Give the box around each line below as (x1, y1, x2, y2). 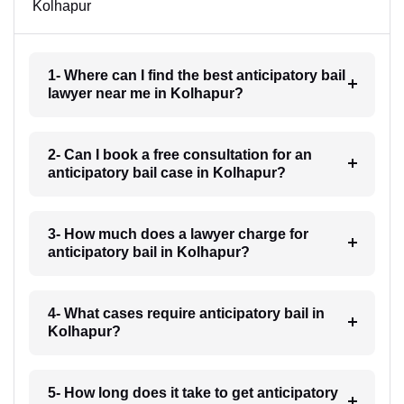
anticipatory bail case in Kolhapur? (47, 165, 286, 180)
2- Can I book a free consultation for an (47, 147, 312, 162)
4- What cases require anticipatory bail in (47, 306, 325, 321)
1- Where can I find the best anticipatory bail (47, 68, 345, 83)
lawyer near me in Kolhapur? (47, 86, 243, 101)
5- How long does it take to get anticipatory (47, 385, 338, 400)
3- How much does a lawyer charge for (47, 226, 308, 242)
